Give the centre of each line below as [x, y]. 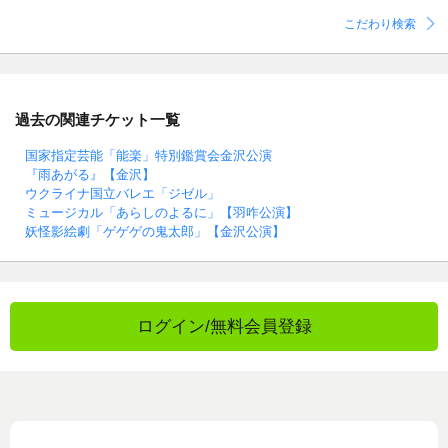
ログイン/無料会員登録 [224, 326]
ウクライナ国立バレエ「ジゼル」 [122, 193]
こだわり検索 [380, 24]
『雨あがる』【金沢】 [90, 174]
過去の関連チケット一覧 [97, 119]
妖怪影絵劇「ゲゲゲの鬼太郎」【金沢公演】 [155, 231]
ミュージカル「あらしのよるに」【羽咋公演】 [161, 212]
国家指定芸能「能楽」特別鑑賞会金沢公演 [148, 155]
